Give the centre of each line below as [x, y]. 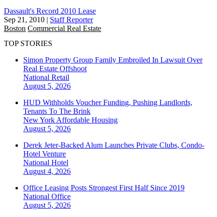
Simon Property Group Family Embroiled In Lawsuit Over [113, 60]
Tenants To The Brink [57, 111]
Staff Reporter [71, 19]
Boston [15, 28]
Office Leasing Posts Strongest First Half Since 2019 [104, 188]
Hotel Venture [45, 154]
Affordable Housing [87, 120]
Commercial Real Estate [64, 28]
